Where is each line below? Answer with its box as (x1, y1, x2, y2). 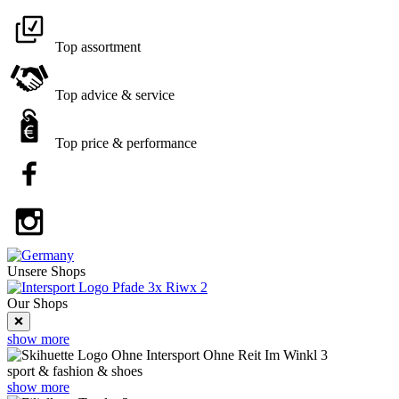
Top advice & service (52, 87, 175, 102)
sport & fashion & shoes (7, 363, 142, 379)
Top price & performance (52, 135, 197, 151)
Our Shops (7, 296, 68, 311)
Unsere (7, 264, 51, 279)
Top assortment (52, 39, 141, 54)
